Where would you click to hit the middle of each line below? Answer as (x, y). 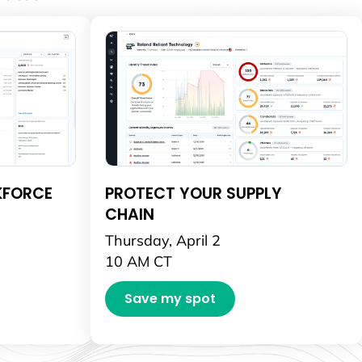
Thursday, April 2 (162, 240)
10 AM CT (138, 261)
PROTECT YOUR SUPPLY (193, 193)
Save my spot (170, 298)
